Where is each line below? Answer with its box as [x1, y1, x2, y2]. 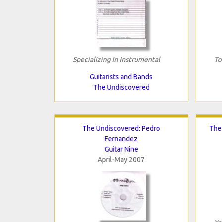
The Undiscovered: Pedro [82, 124, 160, 132]
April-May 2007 [98, 155, 145, 164]
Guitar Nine [104, 145, 138, 153]
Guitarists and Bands [90, 72, 153, 81]
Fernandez [105, 134, 138, 143]
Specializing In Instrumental [72, 55, 160, 63]
